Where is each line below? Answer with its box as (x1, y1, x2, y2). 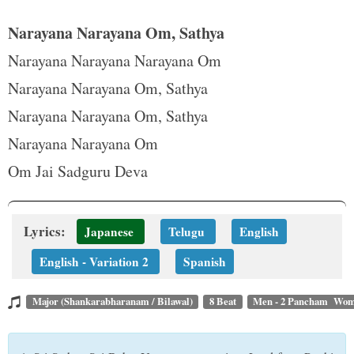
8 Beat (209, 294, 236, 309)
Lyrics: (24, 221, 69, 241)
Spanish (183, 253, 226, 270)
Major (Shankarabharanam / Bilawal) (32, 294, 193, 309)
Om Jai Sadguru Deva (8, 160, 148, 182)
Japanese (85, 223, 134, 240)
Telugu (168, 223, 205, 240)
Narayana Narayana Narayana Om (8, 50, 221, 71)
